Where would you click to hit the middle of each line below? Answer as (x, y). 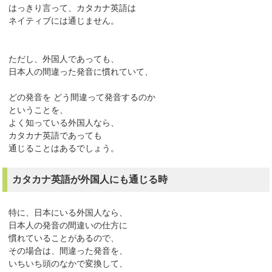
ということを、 (39, 110)
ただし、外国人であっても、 (64, 59)
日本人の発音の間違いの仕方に (68, 226)
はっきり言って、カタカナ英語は (73, 8)
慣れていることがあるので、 (64, 238)
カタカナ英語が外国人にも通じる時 (90, 180)
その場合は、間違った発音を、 (68, 251)
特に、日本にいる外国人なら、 (68, 213)
